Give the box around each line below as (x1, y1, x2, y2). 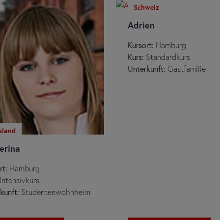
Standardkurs (146, 52, 190, 62)
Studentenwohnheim (19, 186, 90, 197)
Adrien (128, 19, 155, 31)
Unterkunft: (128, 63, 165, 74)
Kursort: (128, 40, 154, 50)
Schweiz (134, 2, 159, 12)
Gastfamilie (165, 63, 206, 74)
